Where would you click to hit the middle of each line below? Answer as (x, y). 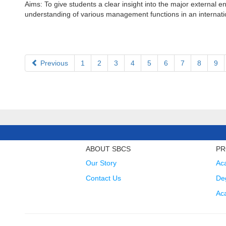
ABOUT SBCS (108, 149)
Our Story (101, 163)
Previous (53, 63)
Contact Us (103, 178)
